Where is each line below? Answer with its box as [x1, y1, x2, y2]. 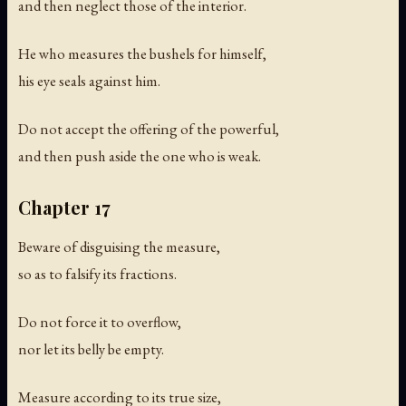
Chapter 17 [18, 194, 111, 219]
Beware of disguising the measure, [18, 236, 220, 256]
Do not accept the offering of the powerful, [18, 118, 279, 139]
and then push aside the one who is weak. [18, 145, 261, 166]
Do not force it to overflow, [18, 311, 181, 332]
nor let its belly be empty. [18, 338, 164, 359]
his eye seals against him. [18, 70, 160, 91]
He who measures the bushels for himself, [18, 43, 266, 63]
